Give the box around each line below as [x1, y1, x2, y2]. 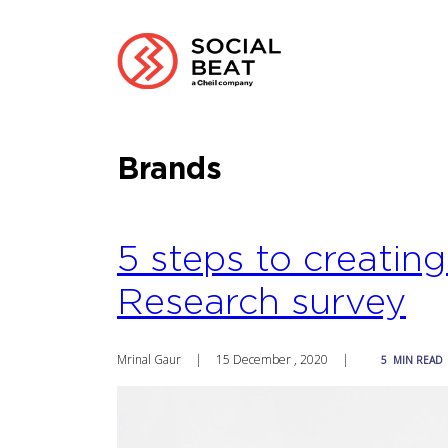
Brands [117, 150, 222, 184]
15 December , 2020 [216, 350, 328, 368]
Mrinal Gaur [117, 350, 181, 368]
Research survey [117, 284, 406, 321]
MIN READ [393, 352, 443, 367]
